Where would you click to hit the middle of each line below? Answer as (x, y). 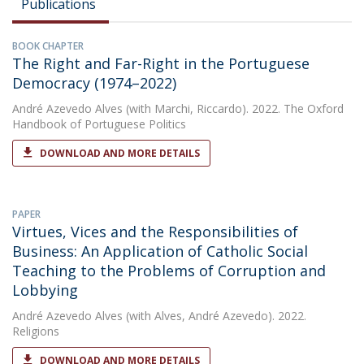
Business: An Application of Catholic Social (160, 251)
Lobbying (45, 290)
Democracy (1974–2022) (94, 83)
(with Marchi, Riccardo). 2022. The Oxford (233, 108)
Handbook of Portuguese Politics (99, 124)
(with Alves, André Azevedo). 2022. (214, 316)
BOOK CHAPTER (48, 46)
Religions (36, 331)
